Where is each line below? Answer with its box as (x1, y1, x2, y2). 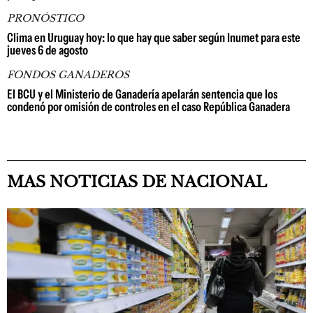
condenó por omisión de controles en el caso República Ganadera (7, 99, 290, 115)
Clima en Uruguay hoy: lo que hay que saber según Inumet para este (7, 30, 300, 45)
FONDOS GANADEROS (7, 68, 129, 81)
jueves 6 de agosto (7, 43, 88, 58)
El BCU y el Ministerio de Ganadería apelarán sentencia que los (7, 87, 277, 102)
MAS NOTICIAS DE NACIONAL (7, 173, 267, 191)
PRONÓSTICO (7, 12, 84, 24)
